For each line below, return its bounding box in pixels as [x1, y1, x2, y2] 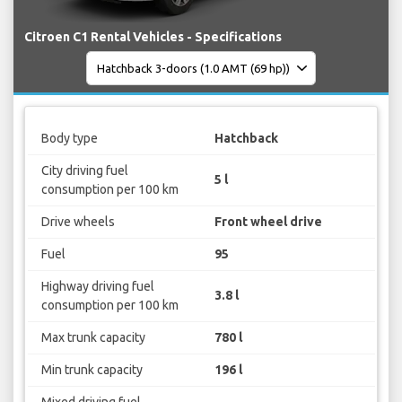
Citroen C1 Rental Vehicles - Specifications [24, 30, 282, 45]
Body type [40, 130, 98, 145]
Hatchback [214, 130, 278, 145]
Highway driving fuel [40, 278, 154, 293]
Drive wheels [40, 214, 115, 229]
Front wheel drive [214, 214, 322, 229]
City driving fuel [40, 162, 128, 178]
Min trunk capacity [40, 362, 143, 377]
